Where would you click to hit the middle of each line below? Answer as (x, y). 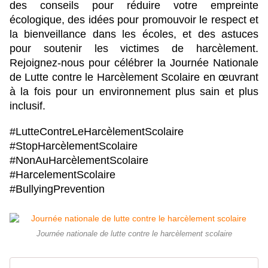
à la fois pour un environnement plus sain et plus (134, 92)
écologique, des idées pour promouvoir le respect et (134, 20)
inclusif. (28, 106)
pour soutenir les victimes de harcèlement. (134, 49)
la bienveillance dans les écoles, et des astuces (134, 34)
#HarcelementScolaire (63, 175)
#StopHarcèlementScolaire (74, 146)
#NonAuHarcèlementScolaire (79, 161)
